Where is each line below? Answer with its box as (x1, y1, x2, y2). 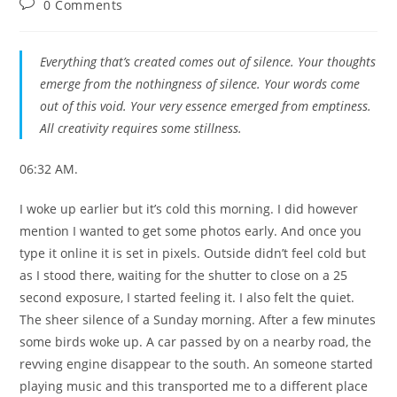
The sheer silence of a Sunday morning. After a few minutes (19, 311, 377, 328)
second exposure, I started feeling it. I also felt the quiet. (19, 289, 355, 306)
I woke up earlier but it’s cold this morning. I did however (19, 200, 359, 217)
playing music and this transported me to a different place (19, 378, 369, 394)
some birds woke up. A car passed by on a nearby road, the (19, 333, 372, 350)
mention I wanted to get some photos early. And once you (19, 222, 362, 239)
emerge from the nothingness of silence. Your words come (40, 75, 361, 92)
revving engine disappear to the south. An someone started (19, 355, 374, 372)
